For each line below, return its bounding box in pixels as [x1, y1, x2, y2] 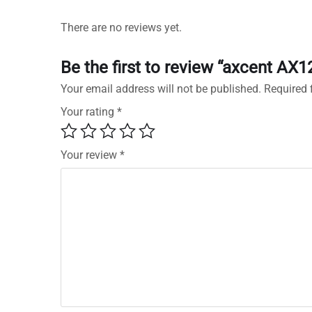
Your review [61, 148, 120, 162]
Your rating [61, 105, 117, 119]
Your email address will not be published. [61, 82, 261, 96]
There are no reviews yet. [61, 21, 182, 35]
